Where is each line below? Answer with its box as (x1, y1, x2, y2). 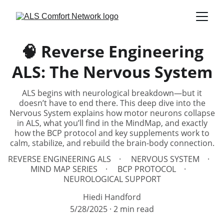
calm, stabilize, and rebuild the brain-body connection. (9, 137, 214, 148)
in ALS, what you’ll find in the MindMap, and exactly (16, 117, 207, 128)
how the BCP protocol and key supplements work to (14, 127, 209, 138)
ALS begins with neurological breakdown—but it (22, 87, 202, 98)
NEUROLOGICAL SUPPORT (63, 173, 161, 184)
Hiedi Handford (83, 191, 141, 202)
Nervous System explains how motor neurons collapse (9, 107, 215, 118)
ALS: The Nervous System (11, 61, 212, 82)
